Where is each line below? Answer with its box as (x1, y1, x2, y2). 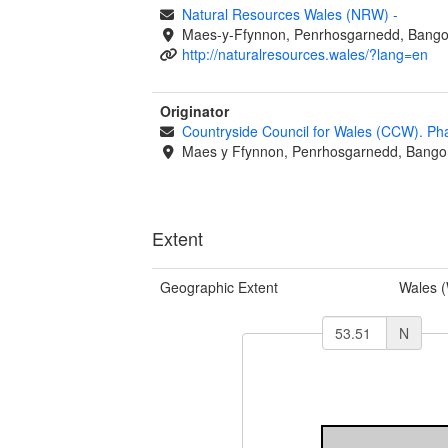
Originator (160, 100, 229, 121)
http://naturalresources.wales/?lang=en (181, 43, 428, 64)
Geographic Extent (160, 276, 278, 297)
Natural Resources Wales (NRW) (181, 3, 393, 24)
